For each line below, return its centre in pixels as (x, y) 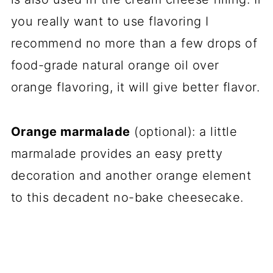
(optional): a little (184, 132)
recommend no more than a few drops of (134, 43)
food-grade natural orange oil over (115, 65)
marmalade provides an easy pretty (117, 154)
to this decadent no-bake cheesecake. (127, 197)
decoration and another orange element (131, 175)
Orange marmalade (70, 132)
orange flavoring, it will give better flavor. (135, 87)
